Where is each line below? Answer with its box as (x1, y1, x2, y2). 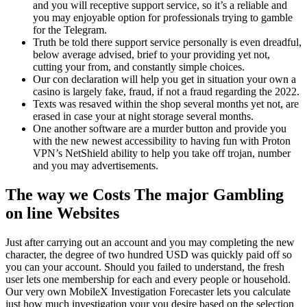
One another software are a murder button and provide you (33, 123, 286, 135)
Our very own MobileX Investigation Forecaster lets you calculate (5, 286, 291, 298)
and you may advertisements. (33, 160, 158, 172)
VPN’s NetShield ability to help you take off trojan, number (33, 147, 291, 160)
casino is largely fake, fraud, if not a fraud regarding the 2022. (33, 86, 299, 98)
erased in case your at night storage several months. (33, 110, 254, 123)
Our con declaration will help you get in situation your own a (33, 73, 296, 86)
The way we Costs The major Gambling (5, 186, 284, 204)
